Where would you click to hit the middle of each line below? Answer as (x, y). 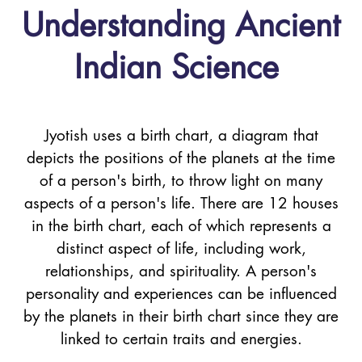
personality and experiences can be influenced (181, 294)
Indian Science (181, 67)
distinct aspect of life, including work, (181, 248)
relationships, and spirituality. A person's (181, 271)
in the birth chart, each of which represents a (181, 226)
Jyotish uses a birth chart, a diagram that (181, 135)
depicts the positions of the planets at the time (181, 158)
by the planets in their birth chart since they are (181, 316)
